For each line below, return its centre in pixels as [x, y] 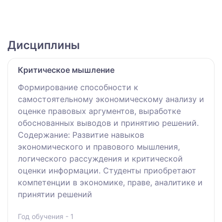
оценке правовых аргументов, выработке [99, 111]
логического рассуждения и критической [100, 158]
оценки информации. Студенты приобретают [107, 170]
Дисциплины [44, 45]
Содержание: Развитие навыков [81, 135]
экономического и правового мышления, [99, 146]
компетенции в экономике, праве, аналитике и [110, 182]
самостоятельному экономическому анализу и [111, 99]
